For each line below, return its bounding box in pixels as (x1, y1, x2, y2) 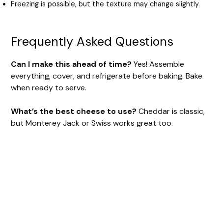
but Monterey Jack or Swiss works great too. (11, 117, 173, 128)
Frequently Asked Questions (11, 33, 174, 50)
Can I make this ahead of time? (11, 58, 132, 69)
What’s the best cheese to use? (11, 106, 137, 116)
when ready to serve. (11, 82, 87, 93)
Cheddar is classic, (137, 106, 205, 116)
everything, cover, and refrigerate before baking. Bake (11, 70, 203, 81)
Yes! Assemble (132, 58, 185, 69)
